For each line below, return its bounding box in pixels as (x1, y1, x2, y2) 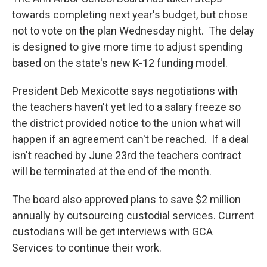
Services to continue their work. (12, 241, 162, 254)
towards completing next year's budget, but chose (12, 8, 248, 21)
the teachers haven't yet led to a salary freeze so (12, 101, 241, 113)
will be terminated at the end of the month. (12, 165, 212, 178)
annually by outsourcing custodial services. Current (12, 209, 254, 222)
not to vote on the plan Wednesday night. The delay (12, 24, 254, 37)
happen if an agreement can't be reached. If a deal (12, 133, 249, 145)
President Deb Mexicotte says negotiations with (12, 85, 238, 97)
